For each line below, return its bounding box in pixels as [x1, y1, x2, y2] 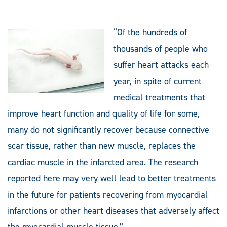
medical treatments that [113, 91, 205, 103]
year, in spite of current [113, 74, 202, 87]
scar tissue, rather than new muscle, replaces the [8, 139, 196, 152]
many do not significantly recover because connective [8, 123, 209, 136]
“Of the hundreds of [113, 26, 187, 39]
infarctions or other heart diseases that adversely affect [8, 204, 219, 217]
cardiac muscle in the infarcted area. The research [8, 156, 198, 168]
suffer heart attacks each [113, 58, 209, 71]
